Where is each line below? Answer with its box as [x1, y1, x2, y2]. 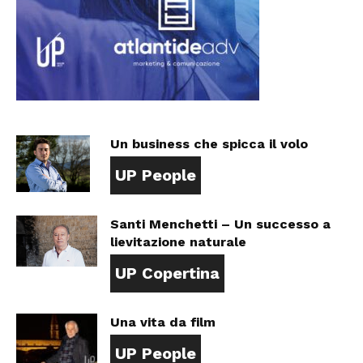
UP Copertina [115, 263, 220, 283]
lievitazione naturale [110, 234, 246, 250]
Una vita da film [110, 314, 216, 330]
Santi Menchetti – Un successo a [110, 216, 331, 232]
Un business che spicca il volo [110, 136, 308, 152]
